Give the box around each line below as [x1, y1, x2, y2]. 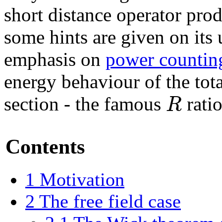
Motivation [40, 168, 124, 190]
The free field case [39, 190, 181, 212]
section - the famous [4, 93, 166, 114]
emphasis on [4, 48, 106, 70]
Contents [5, 134, 85, 158]
